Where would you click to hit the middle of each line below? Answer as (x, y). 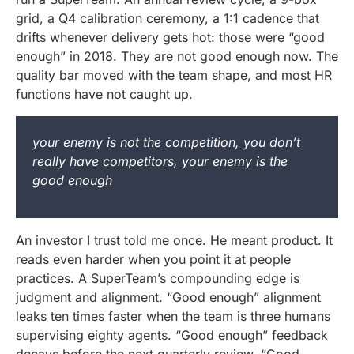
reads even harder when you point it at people (153, 259)
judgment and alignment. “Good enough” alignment (168, 297)
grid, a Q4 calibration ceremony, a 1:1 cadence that (168, 19)
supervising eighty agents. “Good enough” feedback (172, 335)
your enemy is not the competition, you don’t (166, 143)
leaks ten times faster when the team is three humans (173, 316)
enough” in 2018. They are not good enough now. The (177, 56)
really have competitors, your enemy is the (160, 162)
